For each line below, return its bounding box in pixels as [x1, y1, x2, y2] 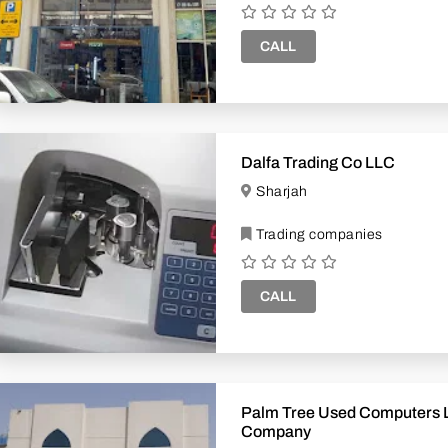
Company [241, 422, 311, 440]
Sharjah [256, 183, 308, 199]
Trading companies [252, 226, 383, 242]
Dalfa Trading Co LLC [241, 153, 395, 171]
